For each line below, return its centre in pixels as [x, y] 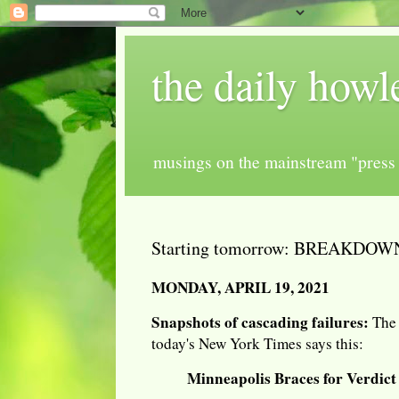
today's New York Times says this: [257, 344]
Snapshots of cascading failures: [260, 322]
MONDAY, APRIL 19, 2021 [240, 287]
